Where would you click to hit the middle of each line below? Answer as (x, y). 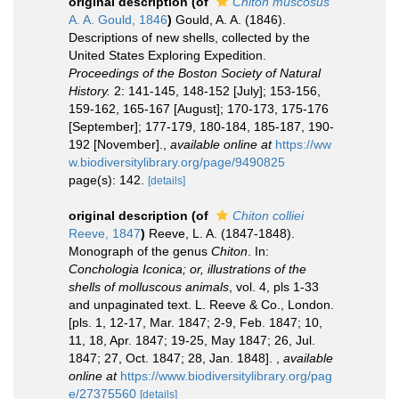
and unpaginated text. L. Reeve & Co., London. (201, 305)
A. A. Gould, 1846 (118, 20)
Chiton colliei (268, 216)
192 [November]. (116, 144)
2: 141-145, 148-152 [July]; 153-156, (216, 91)
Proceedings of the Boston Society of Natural (195, 73)
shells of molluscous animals (149, 287)
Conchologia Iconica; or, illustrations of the (187, 269)
